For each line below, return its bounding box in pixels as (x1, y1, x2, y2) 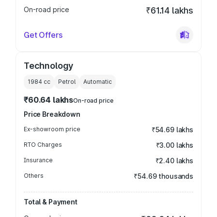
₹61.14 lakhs (146, 5, 193, 15)
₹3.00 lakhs (155, 141, 193, 149)
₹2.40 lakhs (155, 156, 193, 165)
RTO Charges (24, 141, 62, 148)
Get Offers (24, 30, 62, 40)
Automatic (83, 78, 112, 85)
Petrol (58, 78, 76, 85)
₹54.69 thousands (134, 172, 193, 180)
